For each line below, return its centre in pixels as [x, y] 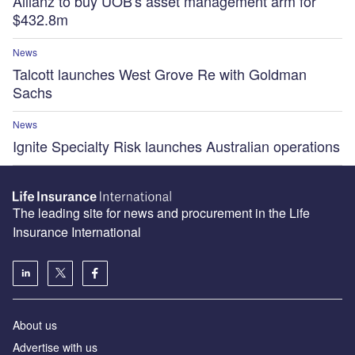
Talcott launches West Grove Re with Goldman [160, 73]
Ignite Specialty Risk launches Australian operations [176, 145]
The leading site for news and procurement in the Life [161, 212]
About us [35, 324]
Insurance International [77, 231]
